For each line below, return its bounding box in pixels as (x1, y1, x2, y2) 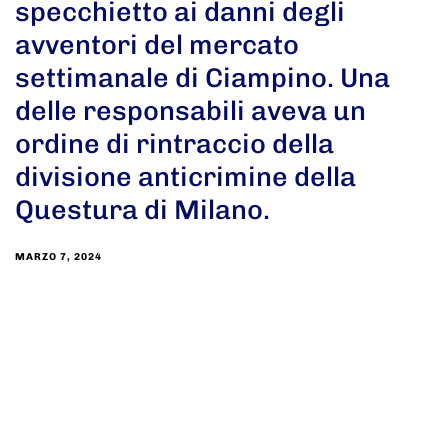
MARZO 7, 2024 (15, 250, 102, 263)
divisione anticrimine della (15, 160, 356, 193)
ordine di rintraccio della (15, 127, 334, 160)
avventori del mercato (15, 28, 299, 61)
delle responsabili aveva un (15, 94, 366, 127)
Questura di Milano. (15, 193, 270, 226)
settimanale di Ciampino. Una (15, 61, 390, 94)
